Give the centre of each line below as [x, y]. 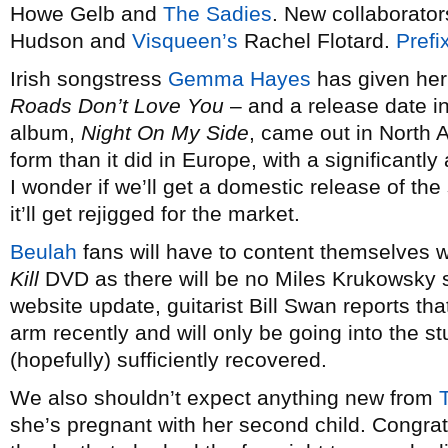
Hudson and [71, 40]
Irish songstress [89, 78]
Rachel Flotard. [317, 40]
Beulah [43, 251]
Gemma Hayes [239, 78]
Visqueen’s [185, 40]
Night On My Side [165, 132]
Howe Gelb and [86, 13]
